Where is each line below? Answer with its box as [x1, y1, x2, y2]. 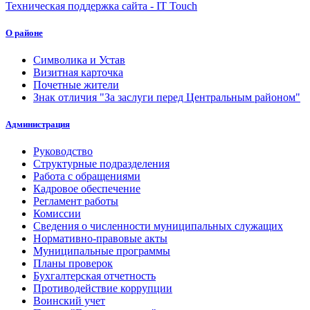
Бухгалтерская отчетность [33, 270, 156, 282]
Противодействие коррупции [33, 282, 172, 295]
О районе [6, 27, 43, 38]
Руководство [33, 145, 93, 158]
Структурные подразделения [33, 158, 170, 170]
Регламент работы [33, 195, 118, 208]
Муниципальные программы [33, 245, 170, 257]
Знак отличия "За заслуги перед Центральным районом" [33, 91, 300, 104]
